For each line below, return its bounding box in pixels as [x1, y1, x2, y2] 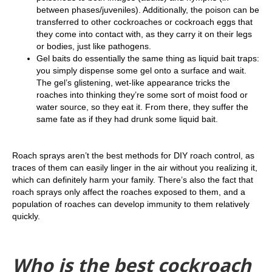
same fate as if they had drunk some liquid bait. [36, 114, 220, 124]
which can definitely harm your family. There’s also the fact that [12, 175, 253, 185]
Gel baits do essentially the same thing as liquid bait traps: [36, 53, 259, 63]
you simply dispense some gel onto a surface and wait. [36, 66, 246, 75]
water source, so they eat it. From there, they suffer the [36, 102, 248, 112]
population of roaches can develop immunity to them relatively [12, 199, 250, 209]
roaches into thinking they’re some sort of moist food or [36, 90, 248, 100]
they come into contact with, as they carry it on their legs [36, 29, 252, 39]
